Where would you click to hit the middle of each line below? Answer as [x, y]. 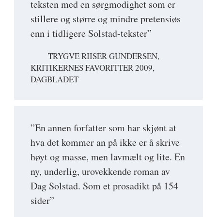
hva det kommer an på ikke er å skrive [105, 142]
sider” [42, 200]
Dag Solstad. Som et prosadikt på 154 [104, 186]
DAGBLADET [54, 79]
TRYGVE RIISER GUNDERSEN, [104, 56]
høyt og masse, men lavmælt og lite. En [108, 156]
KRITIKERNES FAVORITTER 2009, [93, 67]
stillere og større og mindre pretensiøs [106, 18]
